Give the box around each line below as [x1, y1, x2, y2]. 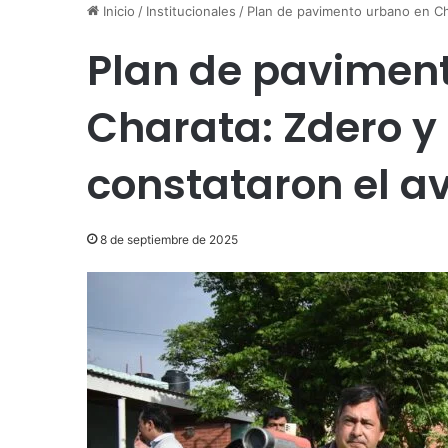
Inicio [99, 3, 135, 19]
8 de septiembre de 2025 [100, 232, 238, 247]
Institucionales [146, 3, 236, 19]
